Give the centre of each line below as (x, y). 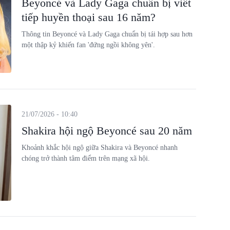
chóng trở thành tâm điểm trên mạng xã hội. (85, 158)
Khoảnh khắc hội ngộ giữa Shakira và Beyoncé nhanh (99, 147)
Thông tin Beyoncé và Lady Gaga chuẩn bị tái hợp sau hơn (107, 34)
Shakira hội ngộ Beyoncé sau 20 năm (107, 130)
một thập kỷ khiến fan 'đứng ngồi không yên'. (88, 45)
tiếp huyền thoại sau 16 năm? (88, 17)
